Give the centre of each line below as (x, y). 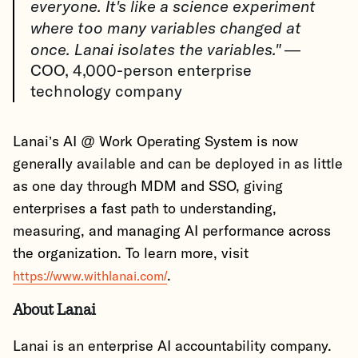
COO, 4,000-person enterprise (141, 71)
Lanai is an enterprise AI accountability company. (172, 347)
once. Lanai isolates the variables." (155, 49)
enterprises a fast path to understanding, (145, 209)
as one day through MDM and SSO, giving (148, 187)
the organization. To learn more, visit (131, 254)
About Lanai (54, 310)
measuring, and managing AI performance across (172, 232)
